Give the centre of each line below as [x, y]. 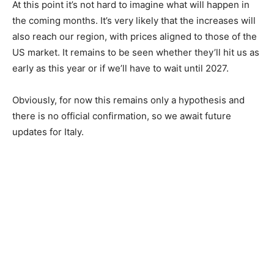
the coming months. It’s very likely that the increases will [134, 20]
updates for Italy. [48, 131]
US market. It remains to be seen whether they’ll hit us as [136, 52]
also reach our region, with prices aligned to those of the [135, 36]
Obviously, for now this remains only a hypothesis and [128, 100]
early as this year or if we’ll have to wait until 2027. [120, 68]
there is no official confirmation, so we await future [122, 116]
